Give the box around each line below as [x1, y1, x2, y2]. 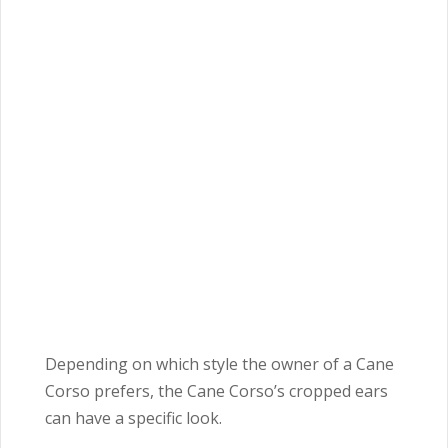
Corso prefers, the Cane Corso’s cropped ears [45, 380, 388, 403]
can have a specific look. [45, 407, 222, 430]
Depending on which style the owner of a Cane [45, 353, 394, 376]
